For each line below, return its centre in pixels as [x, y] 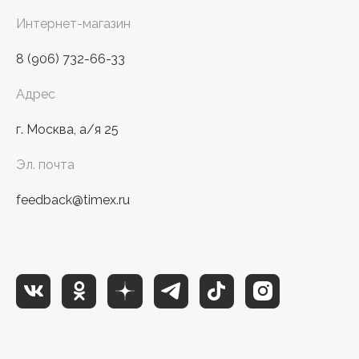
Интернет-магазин [73, 23]
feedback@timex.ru [73, 200]
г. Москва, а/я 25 [67, 129]
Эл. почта [45, 164]
